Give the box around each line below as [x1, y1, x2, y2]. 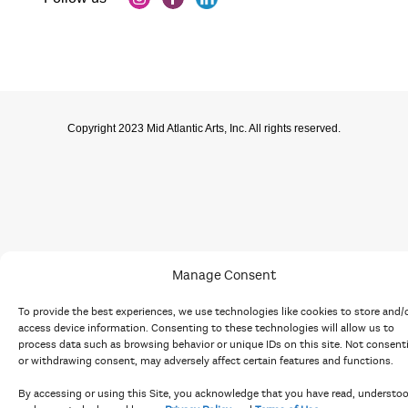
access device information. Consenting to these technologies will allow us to [18, 321, 394, 334]
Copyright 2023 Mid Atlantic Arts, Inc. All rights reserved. [67, 121, 341, 135]
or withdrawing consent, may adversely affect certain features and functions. [18, 354, 393, 367]
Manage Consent [172, 267, 276, 283]
